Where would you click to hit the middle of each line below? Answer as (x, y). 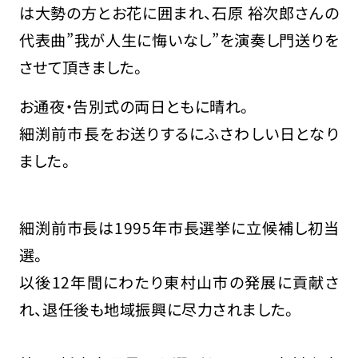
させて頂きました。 (81, 67)
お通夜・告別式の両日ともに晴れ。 (134, 107)
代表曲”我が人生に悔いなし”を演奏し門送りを (179, 40)
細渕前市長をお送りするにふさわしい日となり (179, 134)
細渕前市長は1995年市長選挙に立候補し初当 (179, 227)
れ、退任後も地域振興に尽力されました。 (156, 309)
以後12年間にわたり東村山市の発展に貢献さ (179, 282)
